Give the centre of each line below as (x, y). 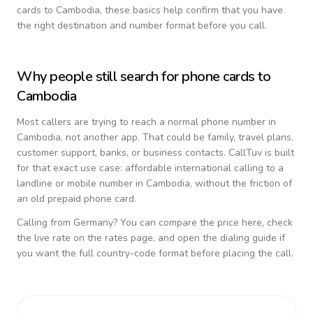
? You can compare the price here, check (203, 223)
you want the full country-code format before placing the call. (155, 253)
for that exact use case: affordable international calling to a (150, 168)
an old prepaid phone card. (77, 199)
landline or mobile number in (81, 183)
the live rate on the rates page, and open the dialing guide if (151, 238)
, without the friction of (241, 183)
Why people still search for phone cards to (144, 77)
